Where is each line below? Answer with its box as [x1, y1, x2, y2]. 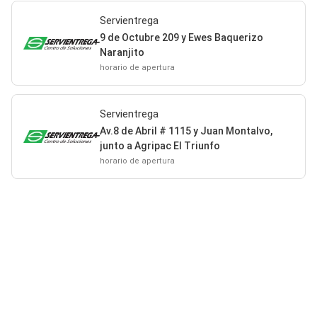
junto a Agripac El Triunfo [99, 140, 220, 151]
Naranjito [99, 47, 144, 58]
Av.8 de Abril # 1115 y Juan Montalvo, [99, 125, 272, 137]
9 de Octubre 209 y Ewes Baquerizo [99, 32, 263, 43]
